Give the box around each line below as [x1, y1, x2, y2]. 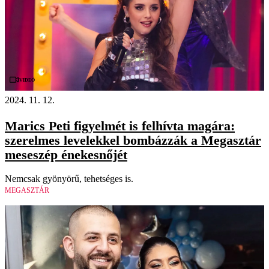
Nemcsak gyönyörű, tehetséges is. [5, 173, 133, 184]
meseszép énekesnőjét [5, 147, 127, 162]
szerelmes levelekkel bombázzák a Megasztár [5, 132, 261, 148]
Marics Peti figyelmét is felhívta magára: [5, 118, 235, 133]
